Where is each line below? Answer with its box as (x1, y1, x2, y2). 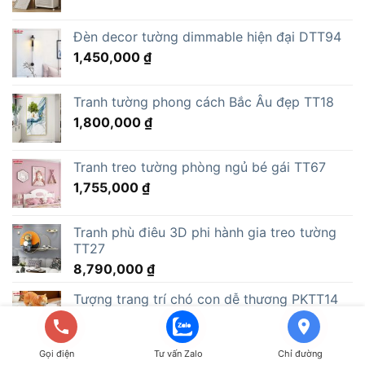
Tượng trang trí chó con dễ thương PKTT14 (73, 290, 338, 307)
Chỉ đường (277, 348, 323, 359)
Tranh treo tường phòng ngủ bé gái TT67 (73, 158, 326, 175)
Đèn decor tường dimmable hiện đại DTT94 (73, 28, 341, 45)
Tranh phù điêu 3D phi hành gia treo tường (73, 223, 336, 240)
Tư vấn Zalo (153, 348, 203, 359)
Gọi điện (39, 348, 75, 359)
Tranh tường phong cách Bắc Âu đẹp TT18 (73, 93, 334, 110)
